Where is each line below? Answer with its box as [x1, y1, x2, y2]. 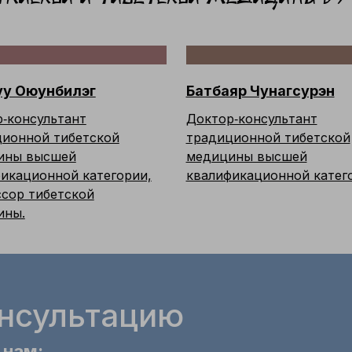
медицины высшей [185, 148, 307, 164]
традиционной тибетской [185, 130, 350, 145]
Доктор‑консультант [185, 111, 317, 126]
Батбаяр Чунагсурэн [185, 82, 335, 99]
